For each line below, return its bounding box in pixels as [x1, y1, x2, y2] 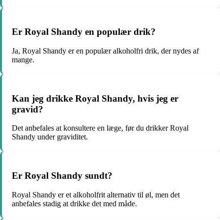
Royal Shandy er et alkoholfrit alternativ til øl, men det [12, 190, 180, 199]
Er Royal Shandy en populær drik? [12, 27, 156, 37]
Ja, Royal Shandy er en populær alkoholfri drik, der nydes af [12, 46, 199, 55]
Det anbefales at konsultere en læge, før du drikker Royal [12, 124, 189, 133]
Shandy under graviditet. [12, 133, 88, 141]
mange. [12, 55, 34, 64]
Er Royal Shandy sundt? [12, 170, 112, 181]
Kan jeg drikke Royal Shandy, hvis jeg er [12, 93, 178, 104]
